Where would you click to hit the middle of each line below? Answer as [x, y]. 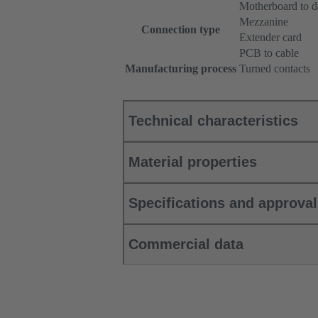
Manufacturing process [181, 69]
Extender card [270, 38]
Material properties [193, 162]
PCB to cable [269, 53]
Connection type [181, 30]
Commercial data [186, 245]
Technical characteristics [213, 121]
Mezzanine [264, 22]
